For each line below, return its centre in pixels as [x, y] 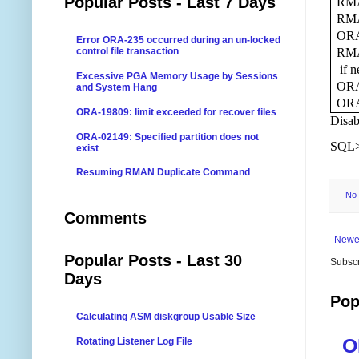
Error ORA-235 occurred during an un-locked [178, 40]
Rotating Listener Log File [134, 341]
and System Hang [117, 87]
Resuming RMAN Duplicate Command [163, 173]
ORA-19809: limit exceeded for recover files [176, 112]
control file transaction [127, 52]
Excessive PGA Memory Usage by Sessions [177, 76]
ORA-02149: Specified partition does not [167, 137]
